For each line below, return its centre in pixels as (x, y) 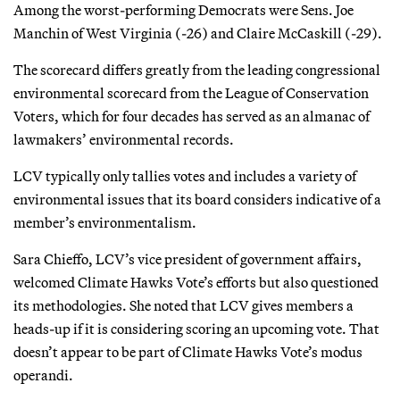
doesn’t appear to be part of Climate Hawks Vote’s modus (188, 351)
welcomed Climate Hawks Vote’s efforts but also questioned (196, 282)
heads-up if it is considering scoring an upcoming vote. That (196, 328)
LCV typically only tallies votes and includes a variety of (185, 175)
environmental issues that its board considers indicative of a (197, 199)
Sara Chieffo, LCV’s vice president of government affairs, (187, 258)
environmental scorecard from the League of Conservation (191, 92)
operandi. (43, 375)
